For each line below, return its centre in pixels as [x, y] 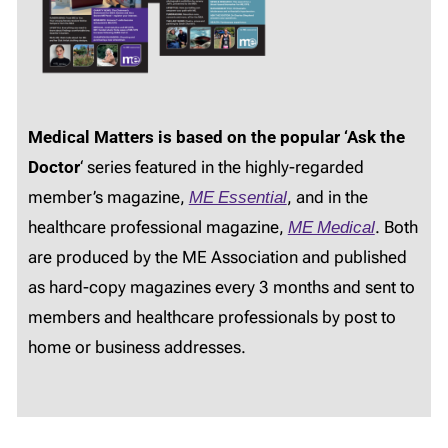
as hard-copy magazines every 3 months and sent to [221, 287]
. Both [396, 227]
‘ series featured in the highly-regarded [221, 167]
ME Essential [237, 197]
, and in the [327, 197]
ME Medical [331, 227]
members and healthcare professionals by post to [211, 317]
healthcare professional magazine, [157, 227]
